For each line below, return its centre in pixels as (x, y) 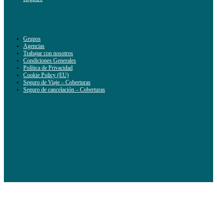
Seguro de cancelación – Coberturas (64, 90)
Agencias (34, 46)
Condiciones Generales (50, 61)
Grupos (32, 39)
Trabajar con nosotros (48, 54)
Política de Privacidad (48, 68)
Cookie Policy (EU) (46, 75)
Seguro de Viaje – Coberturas (57, 83)
